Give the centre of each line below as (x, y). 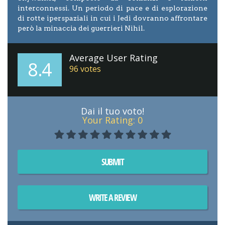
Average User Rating (113, 58)
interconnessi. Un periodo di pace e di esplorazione (113, 8)
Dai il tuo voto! (113, 111)
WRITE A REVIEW (113, 198)
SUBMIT (113, 162)
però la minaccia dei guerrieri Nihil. (81, 28)
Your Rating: (110, 120)
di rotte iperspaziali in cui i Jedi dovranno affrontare (113, 18)
